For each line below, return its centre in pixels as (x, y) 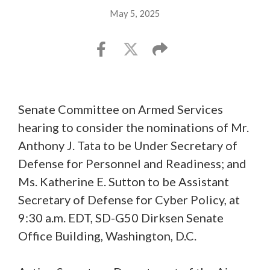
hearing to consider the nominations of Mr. (133, 127)
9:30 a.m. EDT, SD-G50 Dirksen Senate (121, 217)
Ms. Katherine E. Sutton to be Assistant (124, 181)
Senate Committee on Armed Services (121, 109)
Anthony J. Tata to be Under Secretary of (128, 145)
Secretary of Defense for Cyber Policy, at (129, 199)
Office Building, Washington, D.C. (107, 235)
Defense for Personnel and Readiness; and (132, 163)
